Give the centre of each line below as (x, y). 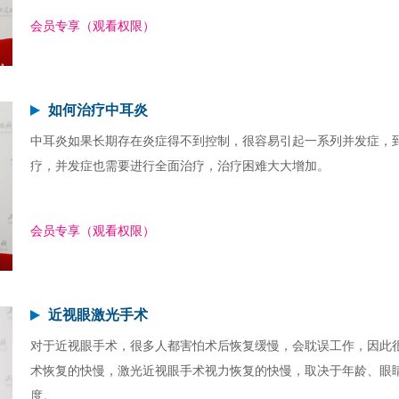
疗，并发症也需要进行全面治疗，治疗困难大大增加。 (180, 166)
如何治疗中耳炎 (98, 110)
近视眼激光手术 (98, 315)
